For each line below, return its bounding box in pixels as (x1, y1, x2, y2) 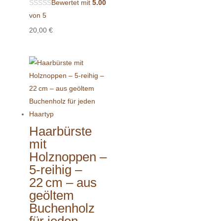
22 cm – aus (29, 175, 97, 190)
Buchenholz (29, 200, 95, 216)
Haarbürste (29, 123, 92, 139)
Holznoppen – (29, 149, 107, 164)
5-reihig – (29, 162, 82, 177)
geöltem (29, 187, 74, 203)
